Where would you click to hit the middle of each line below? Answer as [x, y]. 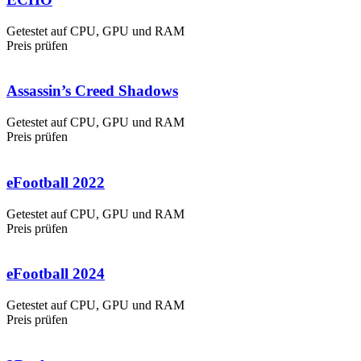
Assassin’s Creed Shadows [92, 91]
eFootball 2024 [56, 274]
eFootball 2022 [56, 182]
